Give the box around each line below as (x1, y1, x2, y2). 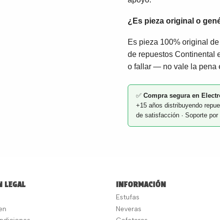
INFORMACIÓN (116, 180, 166, 189)
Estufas (116, 193, 139, 202)
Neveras (116, 204, 141, 213)
